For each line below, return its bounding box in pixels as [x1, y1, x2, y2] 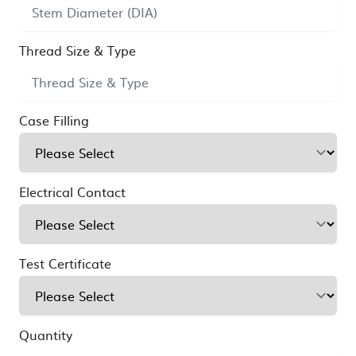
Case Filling [19, 110, 89, 130]
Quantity [19, 324, 72, 344]
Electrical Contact [19, 181, 126, 201]
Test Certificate [19, 253, 111, 273]
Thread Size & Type [19, 40, 136, 60]
